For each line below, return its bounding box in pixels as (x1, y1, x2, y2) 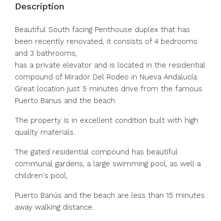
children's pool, (15, 171, 68, 180)
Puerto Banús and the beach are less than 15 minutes (15, 191, 205, 200)
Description (15, 1, 64, 11)
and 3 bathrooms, (15, 49, 77, 58)
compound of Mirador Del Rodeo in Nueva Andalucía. (15, 73, 198, 81)
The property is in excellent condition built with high (15, 116, 198, 125)
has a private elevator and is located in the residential (15, 61, 205, 70)
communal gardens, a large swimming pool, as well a (15, 159, 201, 168)
